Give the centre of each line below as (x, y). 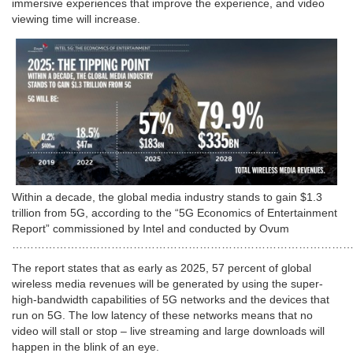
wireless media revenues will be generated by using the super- (167, 283)
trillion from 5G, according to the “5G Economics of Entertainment (175, 212)
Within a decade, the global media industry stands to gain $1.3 (167, 197)
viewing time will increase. (76, 19)
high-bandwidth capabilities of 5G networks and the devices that (171, 299)
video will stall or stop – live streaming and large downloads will (168, 331)
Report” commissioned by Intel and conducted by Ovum (150, 228)
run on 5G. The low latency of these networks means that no (162, 315)
